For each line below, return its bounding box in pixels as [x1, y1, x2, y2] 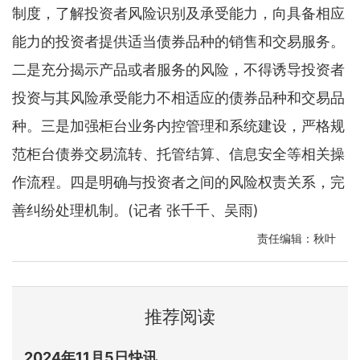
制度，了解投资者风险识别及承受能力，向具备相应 [12, 4, 345, 22]
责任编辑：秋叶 [257, 231, 336, 245]
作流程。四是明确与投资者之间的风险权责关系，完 [12, 173, 345, 190]
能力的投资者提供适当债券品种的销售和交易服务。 [12, 32, 345, 50]
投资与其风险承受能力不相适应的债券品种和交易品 [12, 88, 345, 106]
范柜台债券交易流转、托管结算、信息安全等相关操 [12, 145, 345, 162]
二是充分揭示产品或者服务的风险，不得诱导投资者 [12, 60, 345, 78]
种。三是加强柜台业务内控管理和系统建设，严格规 [12, 117, 345, 134]
